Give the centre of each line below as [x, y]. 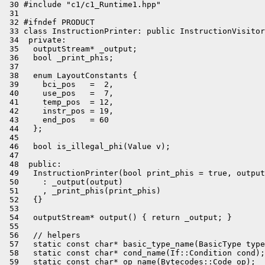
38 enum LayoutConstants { [71, 75]
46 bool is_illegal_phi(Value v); [88, 146]
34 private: [35, 40]
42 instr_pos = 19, [59, 111]
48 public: [33, 164]
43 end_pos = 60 [57, 120]
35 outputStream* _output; [71, 49]
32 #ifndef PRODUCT [50, 22]
